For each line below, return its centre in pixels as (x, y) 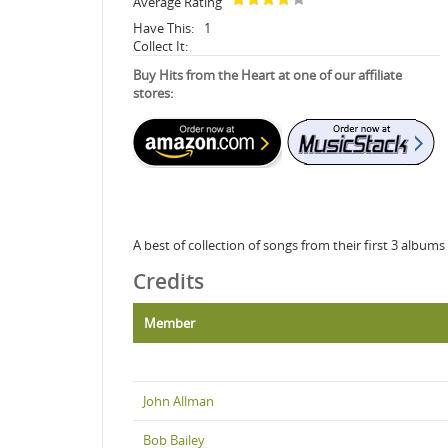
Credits (168, 280)
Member (169, 322)
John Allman (178, 400)
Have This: (163, 27)
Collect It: (160, 45)
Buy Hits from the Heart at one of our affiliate (267, 74)
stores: (153, 92)
